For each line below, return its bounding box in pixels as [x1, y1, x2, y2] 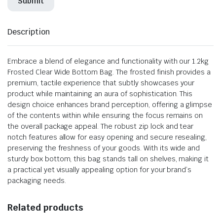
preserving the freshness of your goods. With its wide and [7, 143, 200, 152]
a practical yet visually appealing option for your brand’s [7, 165, 192, 174]
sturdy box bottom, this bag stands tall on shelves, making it [7, 154, 209, 163]
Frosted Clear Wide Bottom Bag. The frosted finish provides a [7, 67, 211, 76]
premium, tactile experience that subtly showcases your [7, 78, 195, 87]
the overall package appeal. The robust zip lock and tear [7, 121, 194, 131]
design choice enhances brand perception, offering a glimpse [7, 100, 213, 109]
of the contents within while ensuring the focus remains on [7, 110, 203, 120]
